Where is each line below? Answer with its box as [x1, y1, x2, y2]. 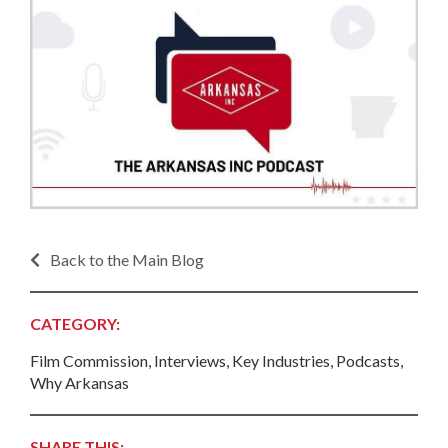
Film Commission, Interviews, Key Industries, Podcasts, [30, 350, 403, 370]
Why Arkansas [30, 372, 129, 392]
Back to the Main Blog [50, 249, 204, 269]
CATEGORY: [30, 313, 120, 333]
